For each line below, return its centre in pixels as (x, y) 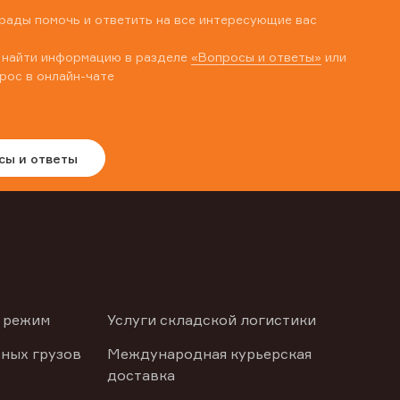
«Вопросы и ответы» (256, 57)
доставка (141, 375)
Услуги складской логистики (211, 320)
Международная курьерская (209, 354)
